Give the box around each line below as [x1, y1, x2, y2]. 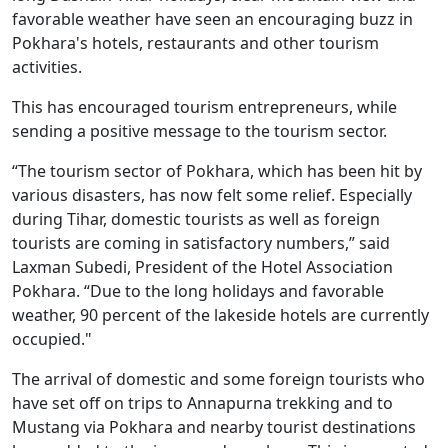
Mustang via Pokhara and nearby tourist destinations [12, 415, 416, 438]
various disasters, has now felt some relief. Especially [12, 183, 412, 206]
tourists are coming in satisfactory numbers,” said [12, 231, 390, 254]
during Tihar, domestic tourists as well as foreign [12, 207, 380, 230]
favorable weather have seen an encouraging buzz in [12, 7, 413, 30]
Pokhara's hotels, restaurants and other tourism [12, 31, 379, 54]
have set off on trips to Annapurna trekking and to [12, 391, 393, 414]
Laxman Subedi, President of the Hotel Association [12, 255, 393, 278]
